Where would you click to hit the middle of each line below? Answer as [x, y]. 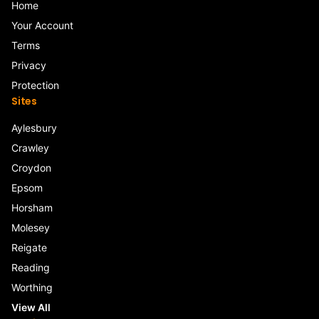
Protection [35, 85]
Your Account [42, 25]
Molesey [31, 228]
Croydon [31, 168]
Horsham [32, 208]
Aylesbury [34, 128]
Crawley [30, 148]
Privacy [29, 65]
